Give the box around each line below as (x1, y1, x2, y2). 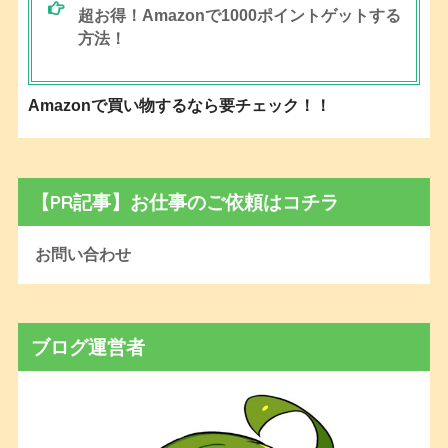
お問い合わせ (34, 245, 131, 263)
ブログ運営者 (30, 334, 145, 359)
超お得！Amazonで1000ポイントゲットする (78, 7, 402, 25)
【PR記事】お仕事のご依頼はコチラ (30, 189, 339, 214)
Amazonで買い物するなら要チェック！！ (27, 97, 331, 115)
